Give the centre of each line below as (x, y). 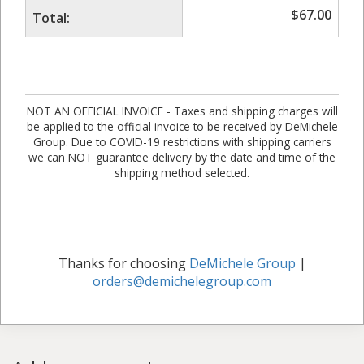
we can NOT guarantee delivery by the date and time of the (182, 157)
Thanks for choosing (123, 263)
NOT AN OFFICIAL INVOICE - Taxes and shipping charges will (182, 110)
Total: (51, 17)
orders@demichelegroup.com (182, 281)
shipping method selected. (182, 172)
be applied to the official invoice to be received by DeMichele (182, 126)
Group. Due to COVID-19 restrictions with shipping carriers (182, 141)
